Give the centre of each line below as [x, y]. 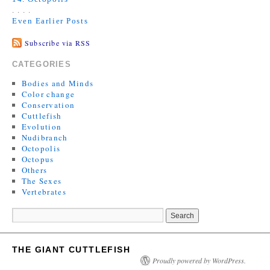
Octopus [38, 159]
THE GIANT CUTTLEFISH [71, 249]
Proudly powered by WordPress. [199, 260]
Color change [48, 94]
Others [34, 170]
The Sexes [42, 181]
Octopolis [41, 148]
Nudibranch [45, 137]
